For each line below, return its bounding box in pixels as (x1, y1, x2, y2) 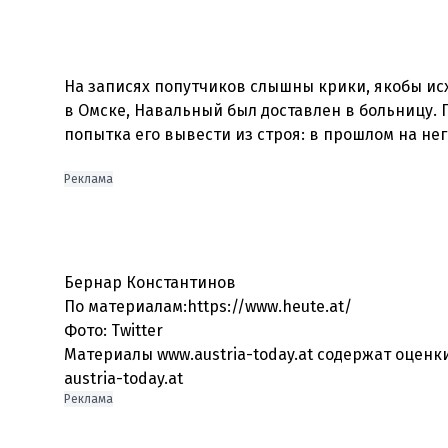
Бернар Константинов (64, 273, 236, 292)
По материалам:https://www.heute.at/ (64, 297, 352, 316)
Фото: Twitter (64, 321, 163, 340)
